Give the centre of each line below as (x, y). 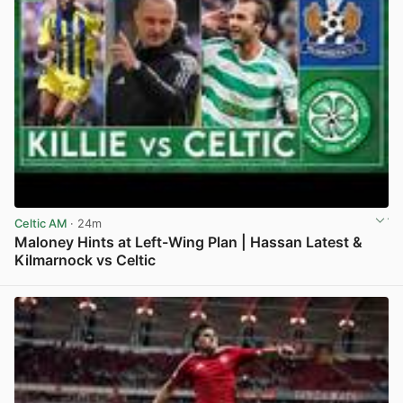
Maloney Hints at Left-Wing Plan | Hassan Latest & (188, 242)
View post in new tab (329, 280)
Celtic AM (40, 224)
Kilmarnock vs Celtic (85, 260)
